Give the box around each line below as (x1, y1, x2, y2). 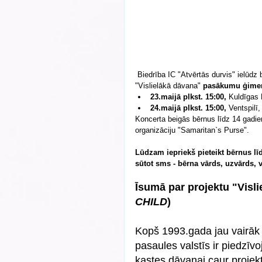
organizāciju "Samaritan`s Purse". (135, 126, 251, 135)
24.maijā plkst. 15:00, (150, 104, 226, 113)
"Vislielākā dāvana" (135, 81, 203, 91)
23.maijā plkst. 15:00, (150, 92, 226, 102)
